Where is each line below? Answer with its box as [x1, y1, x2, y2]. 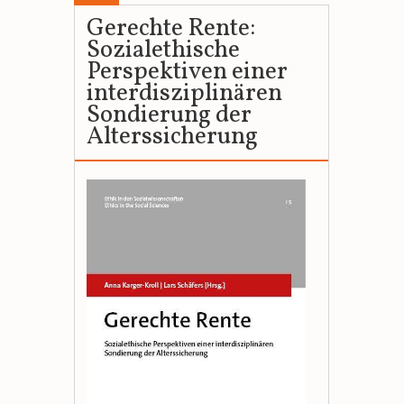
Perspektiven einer [86, 55, 288, 90]
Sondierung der [86, 98, 252, 133]
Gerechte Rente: [86, 12, 255, 47]
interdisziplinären [86, 77, 282, 112]
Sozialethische [86, 33, 240, 69]
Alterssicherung [86, 120, 258, 155]
